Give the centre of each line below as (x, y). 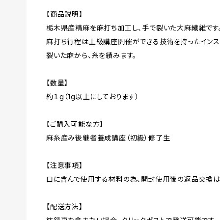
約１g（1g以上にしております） (93, 96)
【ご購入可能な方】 (75, 124)
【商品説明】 (65, 14)
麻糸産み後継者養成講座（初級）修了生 (108, 138)
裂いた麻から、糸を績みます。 (92, 55)
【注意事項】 (65, 165)
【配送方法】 (65, 206)
